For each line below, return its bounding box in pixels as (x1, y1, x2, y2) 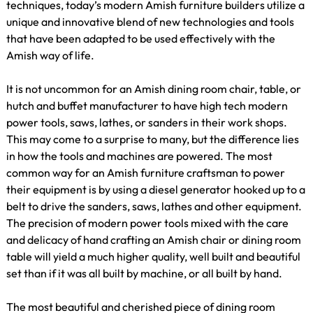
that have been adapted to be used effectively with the (6, 31, 275, 46)
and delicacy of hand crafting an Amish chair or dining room (6, 233, 301, 247)
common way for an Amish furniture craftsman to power (6, 166, 285, 180)
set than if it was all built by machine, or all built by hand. (6, 266, 282, 281)
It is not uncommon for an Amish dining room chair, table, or (6, 82, 301, 96)
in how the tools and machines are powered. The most (6, 149, 272, 163)
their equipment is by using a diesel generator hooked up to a (6, 182, 305, 197)
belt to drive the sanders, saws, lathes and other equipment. (6, 199, 302, 214)
